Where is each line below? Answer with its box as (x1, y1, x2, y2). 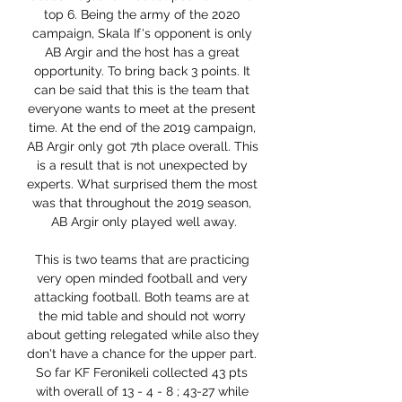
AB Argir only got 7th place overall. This (27, 139, 258, 154)
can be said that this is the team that (34, 83, 249, 98)
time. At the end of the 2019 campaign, (28, 120, 256, 135)
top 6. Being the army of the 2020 (43, 7, 240, 22)
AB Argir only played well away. (50, 214, 237, 230)
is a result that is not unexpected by (36, 158, 248, 173)
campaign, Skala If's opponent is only (31, 26, 252, 41)
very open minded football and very (36, 271, 248, 286)
